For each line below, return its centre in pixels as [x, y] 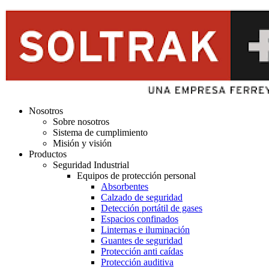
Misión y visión [82, 143]
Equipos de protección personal [136, 176]
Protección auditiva [137, 262]
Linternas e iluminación [145, 230]
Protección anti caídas [142, 251]
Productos [48, 154]
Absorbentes [125, 186]
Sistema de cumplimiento [100, 132]
